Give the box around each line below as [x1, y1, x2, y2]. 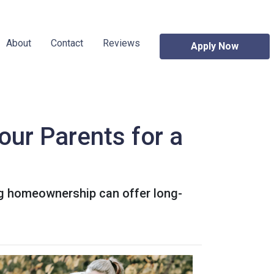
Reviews [102, 37, 140, 49]
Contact [50, 37, 83, 49]
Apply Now [190, 40, 239, 52]
